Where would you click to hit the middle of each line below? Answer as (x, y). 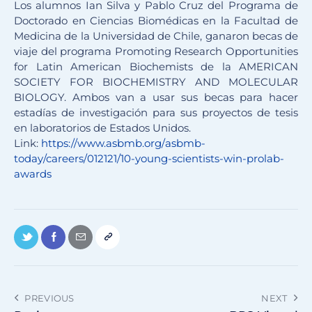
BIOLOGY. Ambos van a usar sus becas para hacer (156, 97)
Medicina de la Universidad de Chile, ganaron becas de (156, 36)
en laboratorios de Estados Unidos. (102, 128)
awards (33, 174)
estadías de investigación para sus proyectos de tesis (156, 113)
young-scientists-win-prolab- (210, 159)
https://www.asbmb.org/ (103, 143)
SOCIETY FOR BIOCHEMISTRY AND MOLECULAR (156, 82)
